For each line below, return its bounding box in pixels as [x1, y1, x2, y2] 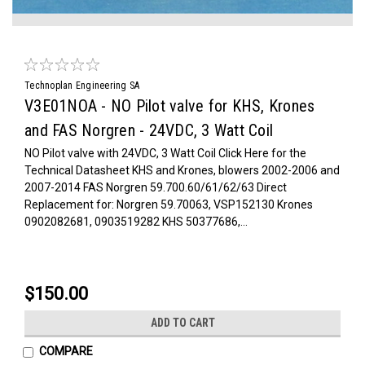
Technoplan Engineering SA [24, 79, 140, 91]
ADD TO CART [150, 315, 215, 329]
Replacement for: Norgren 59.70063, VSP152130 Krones [24, 197, 313, 211]
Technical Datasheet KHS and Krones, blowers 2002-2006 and [24, 163, 340, 177]
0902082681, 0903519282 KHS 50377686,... [24, 214, 248, 228]
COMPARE [38, 344, 93, 358]
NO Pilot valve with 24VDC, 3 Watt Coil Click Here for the [24, 146, 306, 160]
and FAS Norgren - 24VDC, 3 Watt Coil [24, 120, 273, 140]
